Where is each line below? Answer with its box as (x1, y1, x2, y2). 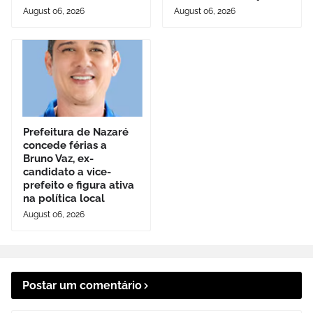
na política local (23, 191, 105, 205)
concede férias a (23, 138, 107, 152)
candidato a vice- (23, 165, 111, 178)
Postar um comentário (22, 278, 142, 292)
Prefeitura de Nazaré (23, 125, 129, 138)
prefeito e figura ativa (23, 178, 134, 191)
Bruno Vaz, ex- (23, 152, 94, 165)
